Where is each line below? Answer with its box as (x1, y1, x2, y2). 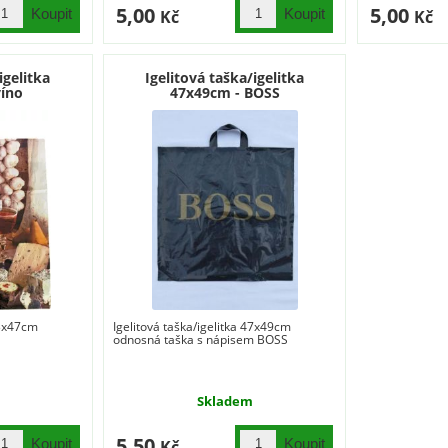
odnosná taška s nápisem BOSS (113, 330, 289, 348)
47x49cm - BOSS (169, 82, 280, 102)
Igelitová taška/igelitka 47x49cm (113, 317, 292, 335)
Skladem (196, 391, 253, 410)
